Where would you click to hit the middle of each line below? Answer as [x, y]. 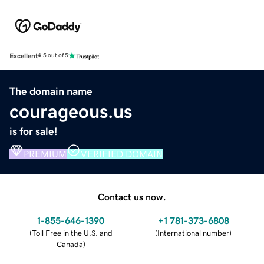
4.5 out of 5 [53, 56]
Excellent [24, 56]
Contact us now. [132, 197]
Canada [70, 244]
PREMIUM [45, 154]
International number [193, 233]
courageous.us [71, 111]
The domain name [51, 91]
